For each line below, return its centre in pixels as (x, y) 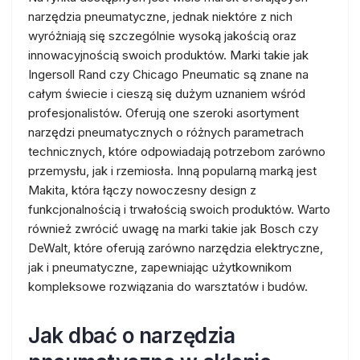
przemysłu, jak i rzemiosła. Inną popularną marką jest (172, 171)
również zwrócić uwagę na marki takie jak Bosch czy (173, 229)
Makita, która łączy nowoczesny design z (142, 190)
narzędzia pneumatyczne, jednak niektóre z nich (160, 16)
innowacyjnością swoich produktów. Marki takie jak (168, 55)
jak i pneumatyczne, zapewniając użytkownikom (160, 267)
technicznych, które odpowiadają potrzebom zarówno (177, 151)
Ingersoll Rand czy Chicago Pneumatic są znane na (168, 74)
